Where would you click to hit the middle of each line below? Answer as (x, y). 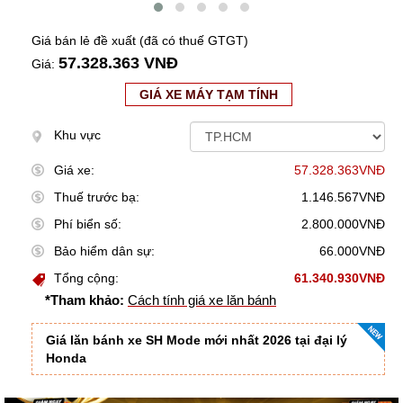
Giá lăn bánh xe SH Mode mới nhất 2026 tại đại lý (197, 340)
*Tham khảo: (85, 300)
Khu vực (77, 135)
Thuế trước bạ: (97, 197)
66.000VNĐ (352, 251)
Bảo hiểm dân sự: (104, 251)
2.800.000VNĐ (343, 224)
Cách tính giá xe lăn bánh (202, 300)
